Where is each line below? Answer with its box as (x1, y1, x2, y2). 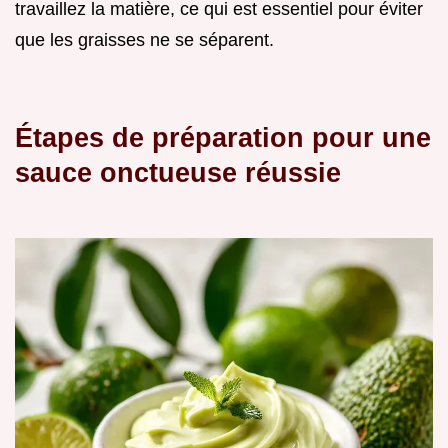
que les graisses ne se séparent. (15, 29, 274, 50)
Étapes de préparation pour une (15, 121, 431, 153)
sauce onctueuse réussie (15, 156, 341, 188)
